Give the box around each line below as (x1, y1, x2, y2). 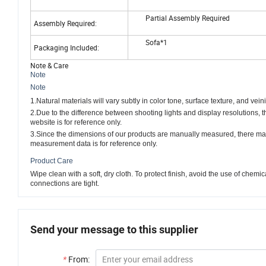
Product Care (30, 156, 73, 165)
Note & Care (30, 60, 68, 70)
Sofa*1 (131, 37, 167, 47)
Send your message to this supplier (30, 223, 198, 236)
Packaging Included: (34, 42, 99, 52)
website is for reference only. (30, 118, 122, 127)
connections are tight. (30, 179, 99, 188)
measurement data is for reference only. (30, 140, 157, 148)
